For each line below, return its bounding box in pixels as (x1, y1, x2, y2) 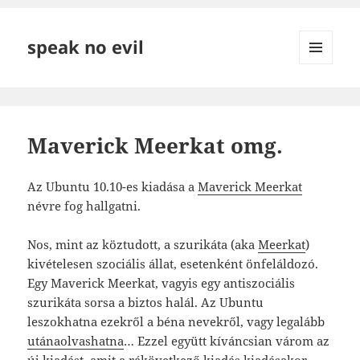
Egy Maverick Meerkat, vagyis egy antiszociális (27, 274, 296, 291)
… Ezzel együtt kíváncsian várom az (124, 332, 330, 349)
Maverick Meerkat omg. (27, 130, 284, 160)
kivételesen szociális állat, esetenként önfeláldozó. (27, 255, 319, 272)
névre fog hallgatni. (27, 197, 141, 214)
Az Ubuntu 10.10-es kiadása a (27, 178, 198, 194)
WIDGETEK (299, 91, 351, 105)
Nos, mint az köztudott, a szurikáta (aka (27, 235, 259, 252)
